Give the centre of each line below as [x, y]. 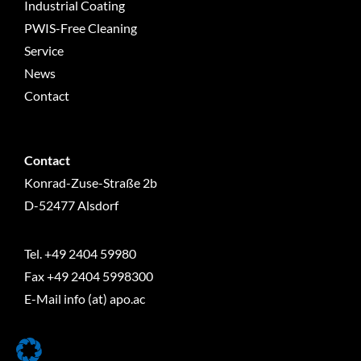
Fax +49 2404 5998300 [88, 276]
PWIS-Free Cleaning [80, 27]
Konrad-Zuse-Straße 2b [90, 182]
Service [44, 50]
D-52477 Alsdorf [71, 205]
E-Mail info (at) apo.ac [84, 298]
